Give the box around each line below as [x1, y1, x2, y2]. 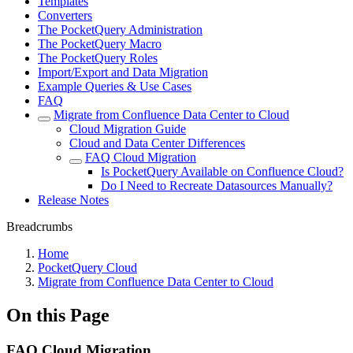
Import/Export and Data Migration [38, 65, 208, 79]
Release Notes [38, 193, 109, 206]
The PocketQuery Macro [38, 37, 162, 50]
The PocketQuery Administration [38, 23, 203, 36]
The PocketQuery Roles [38, 51, 158, 65]
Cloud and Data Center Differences [69, 136, 245, 150]
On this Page [6, 304, 110, 325]
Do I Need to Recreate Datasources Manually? [101, 179, 333, 192]
